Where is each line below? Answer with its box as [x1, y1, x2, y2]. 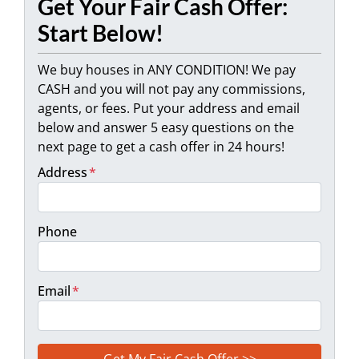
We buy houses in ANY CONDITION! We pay [38, 60, 296, 79]
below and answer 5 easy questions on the [38, 118, 294, 136]
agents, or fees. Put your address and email [38, 99, 300, 117]
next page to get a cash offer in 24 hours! [38, 137, 284, 155]
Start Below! [38, 18, 163, 46]
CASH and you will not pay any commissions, [38, 79, 305, 98]
